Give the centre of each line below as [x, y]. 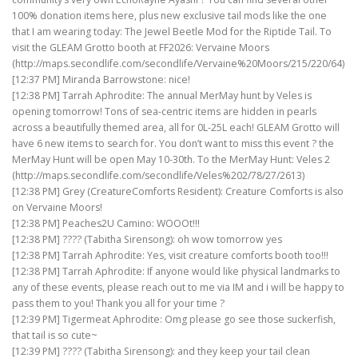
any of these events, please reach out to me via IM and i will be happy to [178, 288]
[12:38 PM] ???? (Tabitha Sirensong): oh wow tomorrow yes [147, 240]
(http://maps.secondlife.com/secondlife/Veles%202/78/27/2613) [158, 176]
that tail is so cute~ [55, 336]
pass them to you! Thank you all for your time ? [118, 304]
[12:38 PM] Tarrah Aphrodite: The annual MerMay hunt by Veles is [162, 96]
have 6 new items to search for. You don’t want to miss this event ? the [173, 144]
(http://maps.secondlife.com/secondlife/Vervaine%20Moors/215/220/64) [178, 64]
